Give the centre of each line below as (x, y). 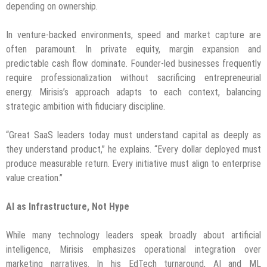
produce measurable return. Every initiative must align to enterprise (133, 164)
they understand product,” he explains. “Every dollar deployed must (133, 150)
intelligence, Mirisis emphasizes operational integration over (133, 250)
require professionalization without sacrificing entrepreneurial (133, 78)
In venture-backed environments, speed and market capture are (133, 35)
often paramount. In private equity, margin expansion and (133, 49)
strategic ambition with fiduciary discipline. (86, 107)
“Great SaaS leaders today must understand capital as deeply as (133, 135)
